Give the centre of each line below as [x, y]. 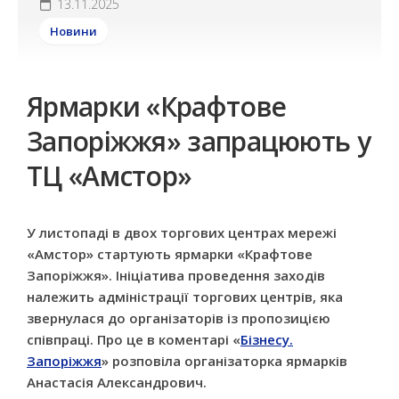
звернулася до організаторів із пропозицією [179, 318]
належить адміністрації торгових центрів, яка [185, 297]
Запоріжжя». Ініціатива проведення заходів [176, 275]
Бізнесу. [267, 339]
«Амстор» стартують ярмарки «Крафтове [170, 254]
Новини [73, 31]
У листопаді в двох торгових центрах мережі [182, 232]
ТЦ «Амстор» [110, 176]
